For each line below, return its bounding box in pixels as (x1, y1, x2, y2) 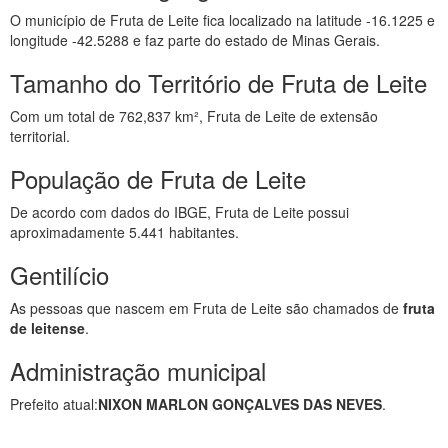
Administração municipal (10, 353, 266, 388)
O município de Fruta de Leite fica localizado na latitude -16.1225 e (10, 10, 435, 30)
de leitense (10, 318, 85, 338)
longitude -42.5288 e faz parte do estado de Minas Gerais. (10, 30, 380, 50)
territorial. (10, 126, 70, 146)
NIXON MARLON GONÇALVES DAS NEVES (98, 394, 382, 414)
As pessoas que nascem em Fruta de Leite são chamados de (10, 298, 403, 318)
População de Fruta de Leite (10, 161, 306, 196)
